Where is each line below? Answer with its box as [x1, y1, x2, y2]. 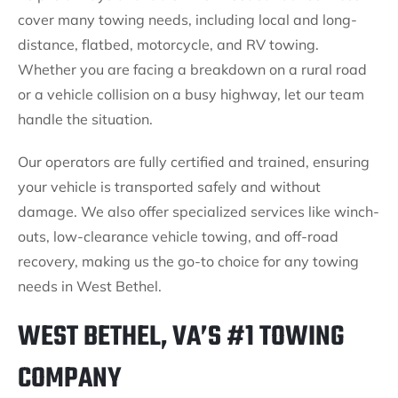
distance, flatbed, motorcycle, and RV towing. [18, 36, 319, 53]
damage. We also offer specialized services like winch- [18, 203, 379, 220]
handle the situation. [18, 110, 153, 128]
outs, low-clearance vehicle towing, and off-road [18, 227, 338, 245]
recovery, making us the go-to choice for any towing [18, 252, 359, 270]
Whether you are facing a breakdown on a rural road [18, 60, 367, 78]
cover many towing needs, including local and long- [18, 11, 357, 28]
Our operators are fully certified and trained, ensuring [18, 153, 370, 171]
